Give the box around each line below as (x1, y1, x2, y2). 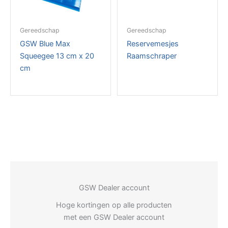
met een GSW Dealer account (64, 213, 164, 222)
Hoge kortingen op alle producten (56, 201, 172, 210)
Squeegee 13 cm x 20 (19, 51, 94, 61)
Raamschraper (126, 51, 177, 61)
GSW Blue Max (19, 39, 70, 49)
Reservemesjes (126, 39, 179, 49)
